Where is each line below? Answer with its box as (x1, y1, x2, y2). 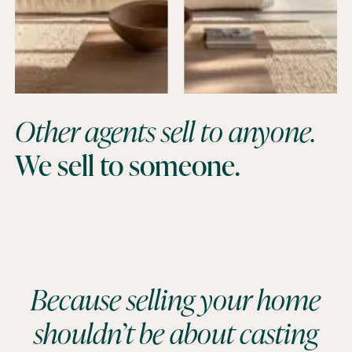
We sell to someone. (15, 145, 240, 185)
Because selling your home (31, 280, 321, 318)
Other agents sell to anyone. (15, 112, 317, 150)
